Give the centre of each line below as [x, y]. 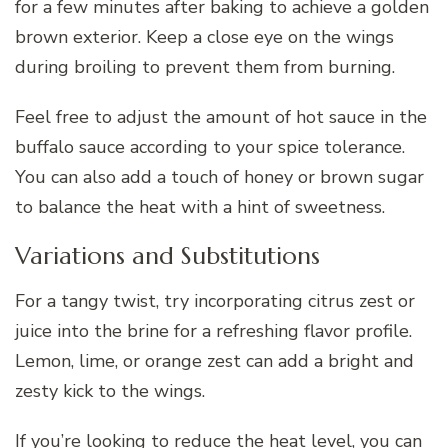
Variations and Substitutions [167, 255]
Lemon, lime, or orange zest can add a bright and [214, 360]
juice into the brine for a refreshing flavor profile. [213, 330]
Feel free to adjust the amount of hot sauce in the [221, 116]
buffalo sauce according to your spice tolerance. [210, 146]
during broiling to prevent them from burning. [205, 66]
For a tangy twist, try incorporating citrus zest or [215, 300]
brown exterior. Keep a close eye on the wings [204, 36]
